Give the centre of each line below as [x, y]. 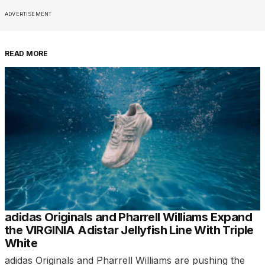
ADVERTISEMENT [28, 14]
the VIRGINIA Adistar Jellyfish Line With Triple [129, 230]
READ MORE [26, 53]
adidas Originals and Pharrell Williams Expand [128, 217]
